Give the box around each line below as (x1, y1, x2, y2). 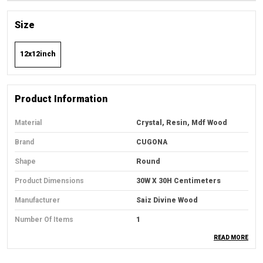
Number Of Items (15, 215, 73, 224)
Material (15, 119, 42, 127)
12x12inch (20, 50, 56, 58)
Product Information (15, 93, 107, 104)
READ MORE (214, 234, 248, 241)
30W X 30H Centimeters (136, 177, 221, 185)
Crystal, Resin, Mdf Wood (136, 119, 227, 127)
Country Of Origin (15, 235, 73, 243)
